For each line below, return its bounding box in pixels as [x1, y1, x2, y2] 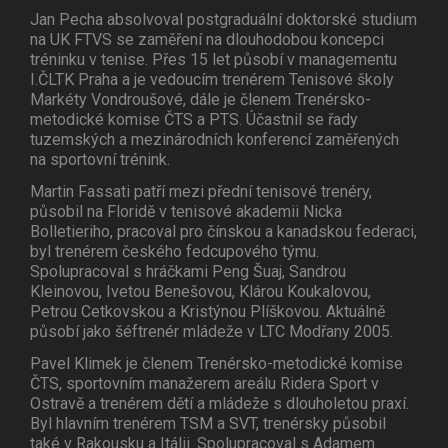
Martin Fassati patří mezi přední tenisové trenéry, [30, 182, 372, 202]
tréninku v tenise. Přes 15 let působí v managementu [30, 50, 397, 70]
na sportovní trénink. [30, 150, 170, 170]
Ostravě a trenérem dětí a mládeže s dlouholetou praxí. [30, 394, 409, 414]
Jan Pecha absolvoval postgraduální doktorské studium [30, 10, 417, 30]
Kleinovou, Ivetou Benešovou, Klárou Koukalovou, [30, 282, 371, 302]
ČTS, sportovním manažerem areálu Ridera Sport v [30, 374, 379, 394]
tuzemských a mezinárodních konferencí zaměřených [30, 130, 399, 150]
